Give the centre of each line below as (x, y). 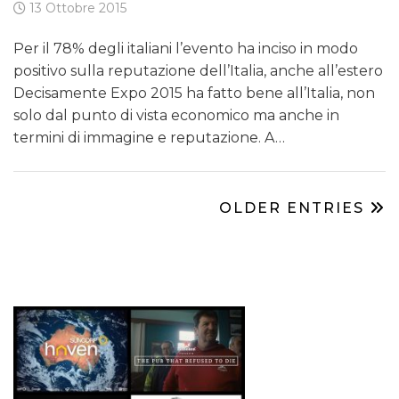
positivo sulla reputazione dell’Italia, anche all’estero (198, 71)
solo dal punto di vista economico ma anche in (176, 116)
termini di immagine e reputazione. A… (149, 138)
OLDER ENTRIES (294, 208)
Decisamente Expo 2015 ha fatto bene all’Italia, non (194, 94)
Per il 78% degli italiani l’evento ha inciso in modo (186, 49)
